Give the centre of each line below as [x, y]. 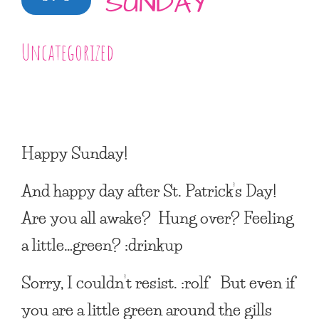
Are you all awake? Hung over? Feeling [157, 217]
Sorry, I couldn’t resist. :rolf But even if [158, 282]
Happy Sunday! [74, 152]
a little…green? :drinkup [102, 244]
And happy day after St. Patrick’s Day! [151, 190]
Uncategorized [68, 52]
